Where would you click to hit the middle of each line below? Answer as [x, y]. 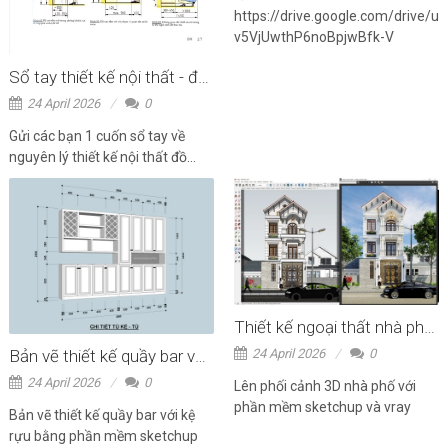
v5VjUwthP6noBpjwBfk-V [317, 37]
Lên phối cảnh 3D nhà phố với [325, 386]
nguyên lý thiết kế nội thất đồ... [102, 157]
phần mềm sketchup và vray [322, 407]
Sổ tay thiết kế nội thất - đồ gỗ [203, 77]
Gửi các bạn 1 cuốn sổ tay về [96, 136]
